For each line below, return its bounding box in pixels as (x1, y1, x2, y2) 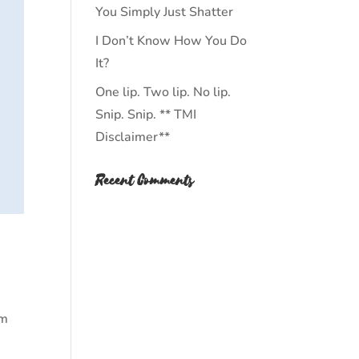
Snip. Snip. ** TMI (95, 106, 197, 123)
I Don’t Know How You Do (95, 32, 248, 50)
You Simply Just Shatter (95, 3, 234, 21)
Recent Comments (95, 171, 195, 191)
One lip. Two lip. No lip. (95, 83, 232, 101)
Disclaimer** (95, 128, 171, 146)
